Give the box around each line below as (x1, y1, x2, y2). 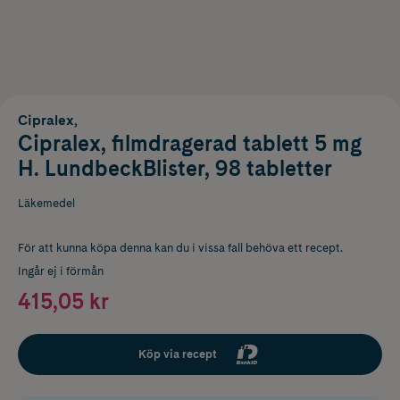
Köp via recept (138, 346, 217, 361)
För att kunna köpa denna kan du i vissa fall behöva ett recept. (18, 240, 343, 254)
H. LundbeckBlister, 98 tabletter (18, 154, 332, 181)
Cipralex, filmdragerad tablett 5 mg (18, 129, 362, 156)
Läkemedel (18, 196, 75, 210)
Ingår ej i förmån (18, 263, 104, 278)
